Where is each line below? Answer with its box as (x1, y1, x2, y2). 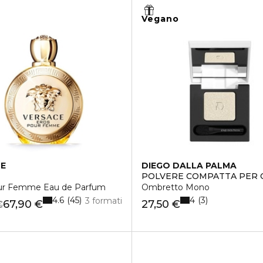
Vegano (141, 14, 180, 24)
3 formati (85, 195, 122, 206)
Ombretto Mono (141, 182, 210, 193)
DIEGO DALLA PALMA (141, 160, 237, 171)
